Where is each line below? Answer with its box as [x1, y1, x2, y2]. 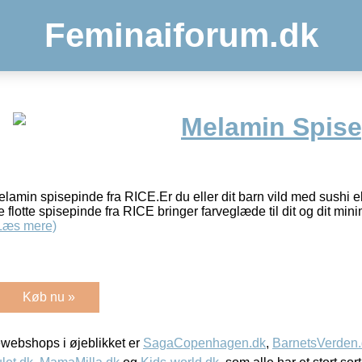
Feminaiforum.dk [44, 16, 318, 54]
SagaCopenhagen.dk [143, 335, 266, 350]
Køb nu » [23, 289, 75, 304]
